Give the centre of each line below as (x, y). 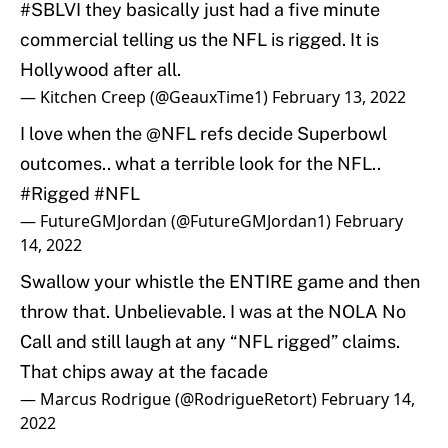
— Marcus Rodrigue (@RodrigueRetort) (170, 399)
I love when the (83, 134)
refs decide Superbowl (291, 134)
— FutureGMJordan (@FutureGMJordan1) (177, 221)
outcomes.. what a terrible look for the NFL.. (200, 164)
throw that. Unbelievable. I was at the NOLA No (213, 312)
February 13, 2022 (339, 97)
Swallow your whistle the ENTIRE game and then (220, 282)
